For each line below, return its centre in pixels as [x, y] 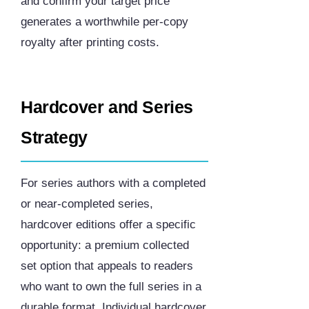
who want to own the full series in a [111, 287]
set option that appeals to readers [107, 266]
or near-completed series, [87, 204]
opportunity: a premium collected [105, 246]
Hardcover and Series [107, 107]
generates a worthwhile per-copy [104, 22]
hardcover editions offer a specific [108, 225]
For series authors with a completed [113, 183]
